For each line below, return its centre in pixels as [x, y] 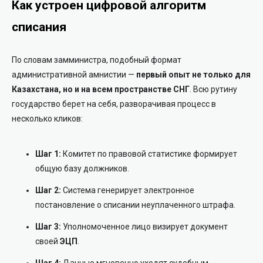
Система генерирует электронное [128, 190]
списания [39, 27]
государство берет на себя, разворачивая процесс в [114, 104]
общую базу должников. [82, 168]
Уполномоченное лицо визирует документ [144, 226]
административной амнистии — [74, 74]
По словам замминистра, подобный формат [97, 60]
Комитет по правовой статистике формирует [149, 154]
